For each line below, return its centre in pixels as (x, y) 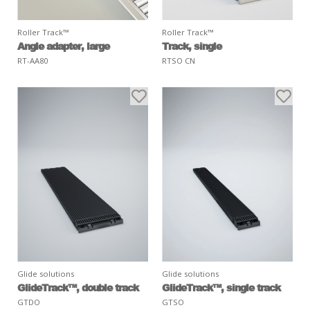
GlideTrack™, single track (221, 288)
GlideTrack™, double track (78, 288)
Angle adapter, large (63, 46)
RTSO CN (179, 61)
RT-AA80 (33, 61)
